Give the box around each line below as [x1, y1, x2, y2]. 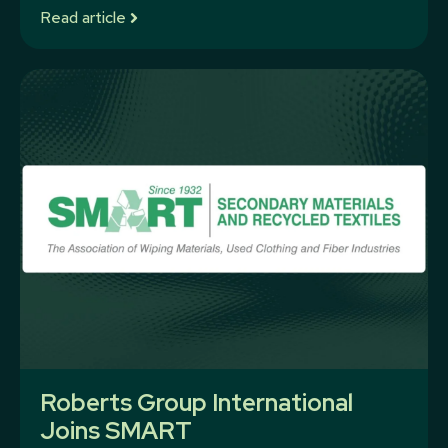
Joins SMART [40, 415, 192, 446]
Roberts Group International [40, 387, 353, 418]
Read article [40, 7, 126, 28]
